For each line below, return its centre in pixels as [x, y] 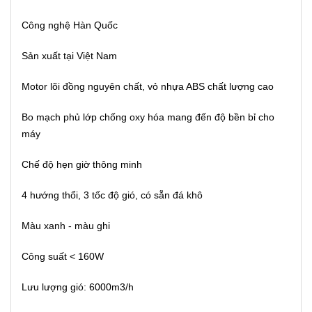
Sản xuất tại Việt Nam [69, 55]
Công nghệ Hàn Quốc [70, 25]
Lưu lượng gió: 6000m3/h [78, 287]
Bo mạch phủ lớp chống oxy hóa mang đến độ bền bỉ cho [148, 117]
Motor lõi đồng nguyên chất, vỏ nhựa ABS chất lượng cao [148, 86]
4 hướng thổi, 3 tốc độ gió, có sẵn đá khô [112, 195]
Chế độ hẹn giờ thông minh [82, 164]
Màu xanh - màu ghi [66, 225]
